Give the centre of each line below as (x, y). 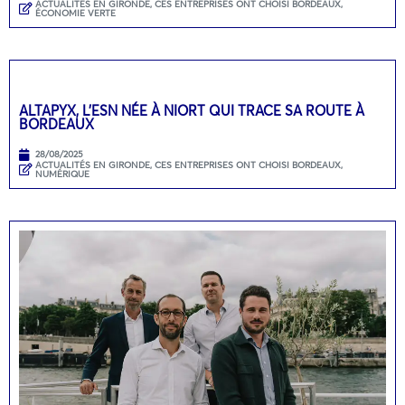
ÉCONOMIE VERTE (75, 13)
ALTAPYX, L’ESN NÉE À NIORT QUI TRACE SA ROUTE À (192, 110)
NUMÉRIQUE (62, 174)
